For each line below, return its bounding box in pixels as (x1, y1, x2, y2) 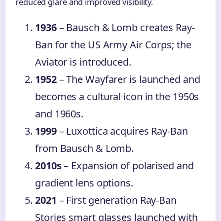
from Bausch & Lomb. (35, 142, 134, 155)
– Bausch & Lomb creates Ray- (56, 21, 195, 34)
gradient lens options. (35, 176, 133, 189)
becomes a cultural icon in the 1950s (35, 90, 199, 103)
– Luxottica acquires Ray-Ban (56, 124, 188, 138)
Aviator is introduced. (35, 55, 131, 69)
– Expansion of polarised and (61, 159, 194, 172)
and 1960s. (35, 107, 84, 120)
